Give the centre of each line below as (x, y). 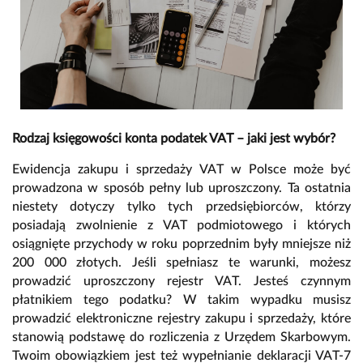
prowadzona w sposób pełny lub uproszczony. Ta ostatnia (181, 188)
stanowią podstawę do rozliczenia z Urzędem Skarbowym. (181, 337)
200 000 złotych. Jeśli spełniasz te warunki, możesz (181, 262)
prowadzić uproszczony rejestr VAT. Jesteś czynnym (181, 281)
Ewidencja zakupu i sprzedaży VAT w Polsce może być (181, 169)
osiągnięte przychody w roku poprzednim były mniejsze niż (181, 243)
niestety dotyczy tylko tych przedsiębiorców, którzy (181, 206)
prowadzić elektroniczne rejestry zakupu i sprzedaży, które (181, 318)
